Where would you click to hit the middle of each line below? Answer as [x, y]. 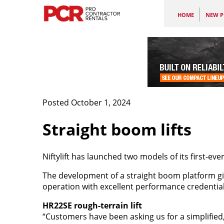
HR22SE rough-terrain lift [92, 205]
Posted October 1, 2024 [86, 102]
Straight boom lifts [117, 129]
